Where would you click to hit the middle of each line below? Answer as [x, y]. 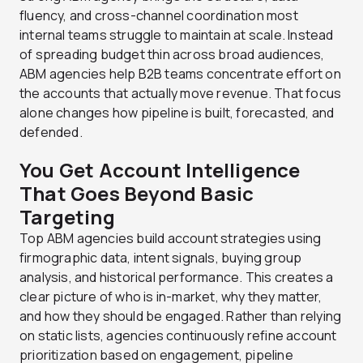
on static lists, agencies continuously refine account [178, 336]
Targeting [67, 217]
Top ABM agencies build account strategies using [171, 239]
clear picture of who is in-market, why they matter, [171, 297]
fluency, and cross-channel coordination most [159, 16]
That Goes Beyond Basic [137, 194]
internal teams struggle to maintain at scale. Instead [177, 35]
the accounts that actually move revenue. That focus [181, 94]
